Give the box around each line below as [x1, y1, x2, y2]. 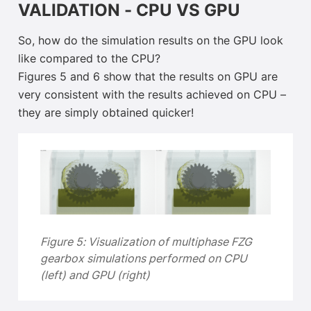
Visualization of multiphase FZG [88, 237, 252, 249]
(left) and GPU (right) [40, 270, 150, 282]
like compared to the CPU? [18, 53, 160, 65]
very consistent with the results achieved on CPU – [18, 90, 286, 101]
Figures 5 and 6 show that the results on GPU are [18, 72, 278, 83]
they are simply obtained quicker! [18, 108, 194, 119]
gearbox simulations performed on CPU [40, 253, 247, 265]
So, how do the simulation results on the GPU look [18, 35, 283, 47]
